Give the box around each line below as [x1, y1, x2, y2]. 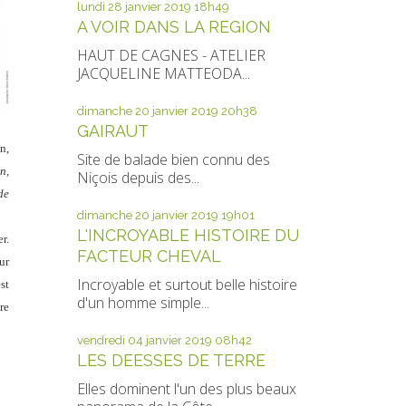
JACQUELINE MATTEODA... [76, 63, 250, 83]
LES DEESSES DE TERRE [76, 351, 266, 370]
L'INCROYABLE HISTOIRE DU [76, 226, 299, 245]
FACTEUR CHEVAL [76, 246, 221, 266]
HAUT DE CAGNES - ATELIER [76, 45, 266, 65]
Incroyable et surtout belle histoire [76, 275, 297, 295]
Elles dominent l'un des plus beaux [76, 379, 296, 399]
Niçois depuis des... [76, 168, 199, 188]
